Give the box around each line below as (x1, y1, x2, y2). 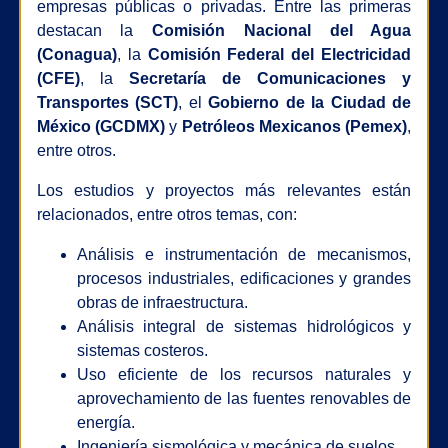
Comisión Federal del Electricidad (147, 46, 412, 64)
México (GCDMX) (36, 118, 166, 136)
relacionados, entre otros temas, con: (36, 206, 297, 224)
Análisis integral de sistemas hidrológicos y (76, 318, 412, 336)
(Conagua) (36, 46, 117, 64)
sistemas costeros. (76, 342, 208, 360)
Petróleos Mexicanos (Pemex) (181, 118, 408, 136)
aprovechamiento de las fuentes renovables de (76, 390, 412, 408)
